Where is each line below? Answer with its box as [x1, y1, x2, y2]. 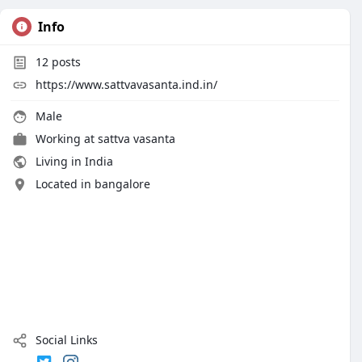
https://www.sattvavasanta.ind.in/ [36, 77, 217, 92]
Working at [36, 131, 98, 146]
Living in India [32, 154, 113, 169]
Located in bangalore [36, 176, 150, 192]
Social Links [32, 332, 98, 347]
